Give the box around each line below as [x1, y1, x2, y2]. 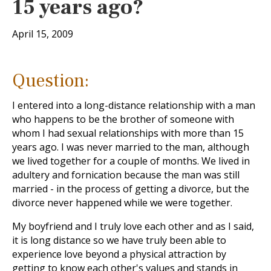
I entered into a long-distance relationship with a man [12, 99, 255, 112]
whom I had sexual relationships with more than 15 [12, 126, 244, 140]
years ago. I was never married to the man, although [12, 140, 249, 154]
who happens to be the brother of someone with [12, 113, 234, 126]
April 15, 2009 [12, 27, 73, 41]
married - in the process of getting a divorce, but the [12, 182, 249, 195]
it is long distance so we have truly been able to [12, 233, 226, 247]
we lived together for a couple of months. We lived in [12, 154, 250, 168]
